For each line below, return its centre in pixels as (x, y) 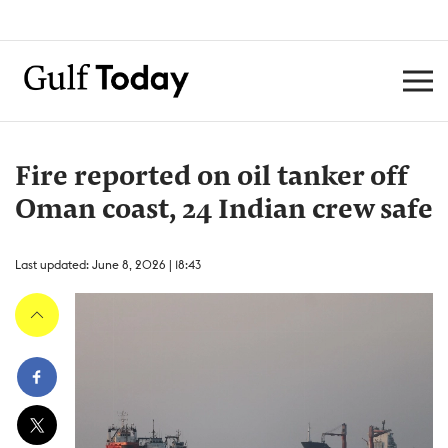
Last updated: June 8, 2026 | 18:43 (108, 264)
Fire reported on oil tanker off (211, 178)
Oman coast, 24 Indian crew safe (224, 211)
